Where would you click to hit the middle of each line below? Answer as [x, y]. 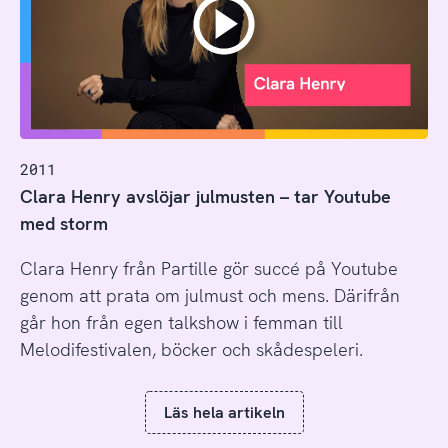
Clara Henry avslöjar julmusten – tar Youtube [205, 196]
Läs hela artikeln [224, 413]
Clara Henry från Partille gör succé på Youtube [208, 268]
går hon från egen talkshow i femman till [181, 322]
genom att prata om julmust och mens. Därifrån [209, 295]
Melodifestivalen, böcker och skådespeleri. [191, 349]
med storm [63, 223]
